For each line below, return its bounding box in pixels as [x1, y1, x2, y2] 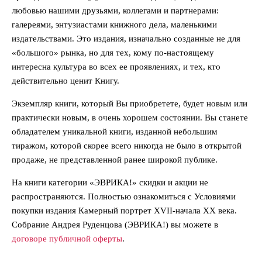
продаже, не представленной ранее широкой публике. [12, 155, 218, 165]
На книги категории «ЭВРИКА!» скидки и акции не [12, 178, 208, 188]
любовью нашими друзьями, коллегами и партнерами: [12, 6, 219, 16]
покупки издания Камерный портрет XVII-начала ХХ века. [12, 206, 237, 216]
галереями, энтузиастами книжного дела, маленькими [12, 20, 217, 30]
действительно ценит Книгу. [12, 76, 122, 86]
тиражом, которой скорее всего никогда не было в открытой [12, 141, 242, 151]
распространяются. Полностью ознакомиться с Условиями [12, 192, 236, 202]
